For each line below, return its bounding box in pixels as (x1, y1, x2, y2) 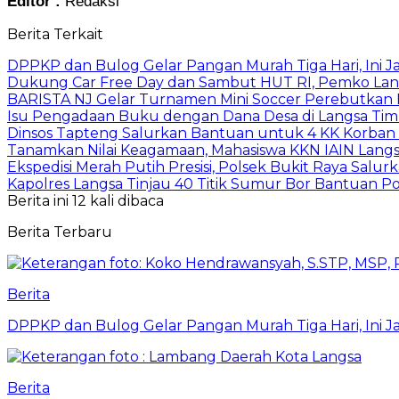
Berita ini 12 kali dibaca (7, 191, 164, 209)
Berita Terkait (7, 25, 103, 43)
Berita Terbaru (7, 223, 112, 240)
